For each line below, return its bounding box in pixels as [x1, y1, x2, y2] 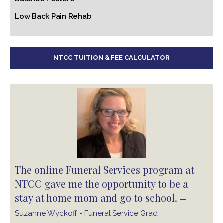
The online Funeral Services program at [15, 163, 194, 176]
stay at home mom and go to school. [15, 191, 180, 204]
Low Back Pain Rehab [15, 12, 92, 21]
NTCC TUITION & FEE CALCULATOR [53, 54, 170, 61]
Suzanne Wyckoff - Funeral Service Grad [15, 209, 158, 218]
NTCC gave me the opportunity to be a [15, 177, 188, 190]
